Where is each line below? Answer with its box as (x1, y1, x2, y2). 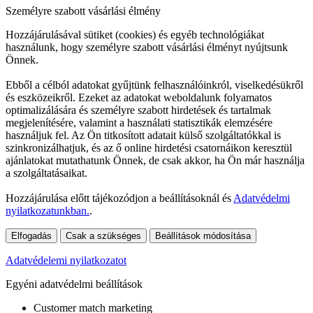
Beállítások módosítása (155, 230, 251, 241)
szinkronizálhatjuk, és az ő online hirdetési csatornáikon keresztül (6, 141, 292, 154)
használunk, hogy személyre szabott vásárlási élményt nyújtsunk (6, 41, 288, 53)
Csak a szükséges (66, 230, 141, 241)
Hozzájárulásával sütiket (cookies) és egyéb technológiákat (6, 28, 264, 41)
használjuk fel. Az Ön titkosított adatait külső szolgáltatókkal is (6, 129, 281, 141)
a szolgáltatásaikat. (6, 166, 87, 179)
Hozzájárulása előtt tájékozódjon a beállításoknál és (6, 191, 233, 204)
